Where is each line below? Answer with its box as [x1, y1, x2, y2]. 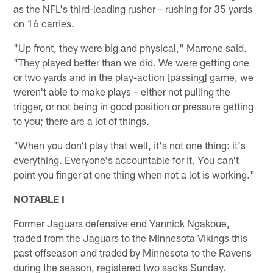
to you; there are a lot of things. [13, 114, 150, 127]
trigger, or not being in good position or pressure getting [13, 99, 254, 112]
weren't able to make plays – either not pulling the [13, 85, 231, 97]
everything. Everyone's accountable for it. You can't [13, 153, 239, 166]
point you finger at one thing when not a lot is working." [13, 168, 255, 180]
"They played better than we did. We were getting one [13, 55, 250, 68]
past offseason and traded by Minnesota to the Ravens [13, 246, 252, 258]
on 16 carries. [13, 16, 75, 29]
